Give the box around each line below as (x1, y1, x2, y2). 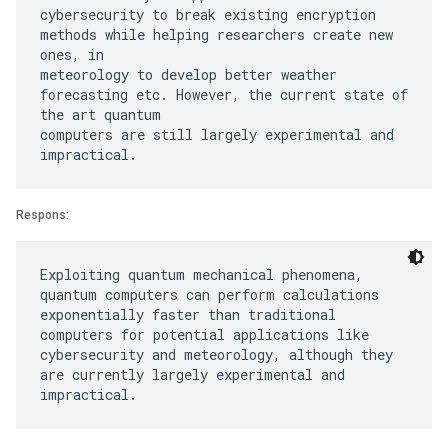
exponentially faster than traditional (40, 305, 336, 324)
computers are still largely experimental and (40, 125, 394, 144)
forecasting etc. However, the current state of (40, 85, 408, 104)
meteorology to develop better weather (40, 65, 337, 84)
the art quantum (40, 105, 161, 124)
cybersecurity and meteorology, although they (40, 345, 393, 364)
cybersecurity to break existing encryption (40, 5, 376, 24)
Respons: (16, 208, 69, 222)
